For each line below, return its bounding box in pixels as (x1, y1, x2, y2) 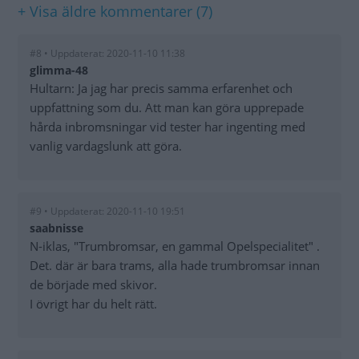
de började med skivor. (30, 276, 157, 293)
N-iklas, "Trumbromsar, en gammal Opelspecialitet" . (30, 238, 320, 255)
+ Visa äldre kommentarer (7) (18, 2, 212, 22)
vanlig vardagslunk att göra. (30, 138, 182, 155)
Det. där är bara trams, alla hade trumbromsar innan (30, 257, 320, 274)
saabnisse (30, 220, 83, 236)
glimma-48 (30, 63, 88, 79)
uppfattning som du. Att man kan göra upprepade (30, 99, 304, 116)
